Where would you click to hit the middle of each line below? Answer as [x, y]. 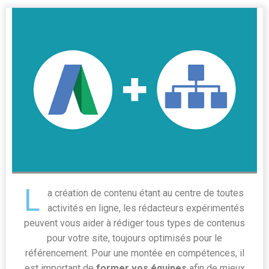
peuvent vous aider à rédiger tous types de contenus [134, 223]
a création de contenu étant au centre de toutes [146, 193]
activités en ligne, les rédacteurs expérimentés [146, 208]
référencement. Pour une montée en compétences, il [134, 253]
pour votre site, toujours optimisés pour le [134, 238]
